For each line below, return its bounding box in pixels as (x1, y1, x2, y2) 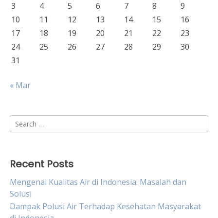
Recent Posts (10, 157, 73, 171)
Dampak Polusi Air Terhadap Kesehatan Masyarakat (10, 201, 201, 212)
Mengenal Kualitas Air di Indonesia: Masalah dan (10, 177, 186, 187)
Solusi (10, 188, 32, 199)
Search (9, 115, 34, 126)
